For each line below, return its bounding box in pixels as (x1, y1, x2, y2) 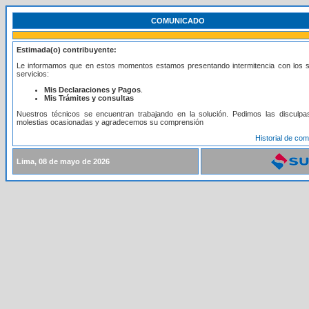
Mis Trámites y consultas (44, 94, 134, 102)
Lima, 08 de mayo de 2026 (17, 157, 110, 166)
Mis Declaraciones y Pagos (44, 86, 141, 94)
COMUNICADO (151, 17, 205, 25)
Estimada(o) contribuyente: (17, 46, 117, 54)
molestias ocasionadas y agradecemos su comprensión (17, 118, 203, 126)
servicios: (17, 70, 49, 78)
